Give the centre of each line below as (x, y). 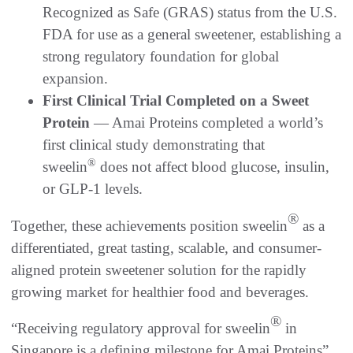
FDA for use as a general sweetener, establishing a (192, 35)
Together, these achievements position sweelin (149, 226)
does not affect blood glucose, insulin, (213, 167)
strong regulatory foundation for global (161, 57)
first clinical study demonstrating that (154, 145)
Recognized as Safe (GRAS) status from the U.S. (190, 13)
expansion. (75, 79)
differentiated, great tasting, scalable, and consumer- (166, 248)
